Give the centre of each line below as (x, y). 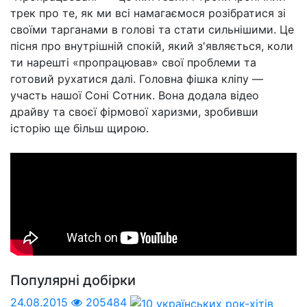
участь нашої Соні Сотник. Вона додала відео (135, 95)
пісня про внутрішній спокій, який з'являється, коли (152, 46)
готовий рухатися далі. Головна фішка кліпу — (137, 79)
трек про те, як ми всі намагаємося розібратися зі (148, 13)
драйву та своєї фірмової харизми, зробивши (134, 112)
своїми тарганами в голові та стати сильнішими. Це (152, 29)
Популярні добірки (73, 280)
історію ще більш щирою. (79, 128)
